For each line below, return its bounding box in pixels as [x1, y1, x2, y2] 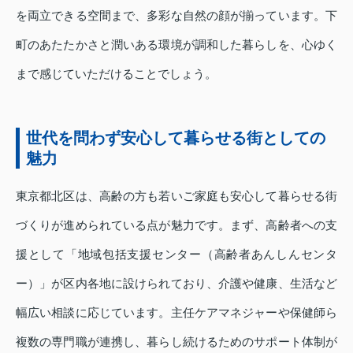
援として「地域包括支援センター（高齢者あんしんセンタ [16, 247, 337, 261]
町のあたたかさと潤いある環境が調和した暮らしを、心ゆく [16, 37, 337, 51]
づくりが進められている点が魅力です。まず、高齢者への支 [16, 217, 337, 232]
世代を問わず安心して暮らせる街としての [26, 128, 325, 147]
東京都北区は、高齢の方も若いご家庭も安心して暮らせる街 [16, 188, 337, 203]
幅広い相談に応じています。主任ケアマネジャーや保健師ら [16, 305, 337, 319]
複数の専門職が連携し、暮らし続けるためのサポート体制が [16, 334, 337, 348]
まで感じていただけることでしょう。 [16, 66, 217, 80]
